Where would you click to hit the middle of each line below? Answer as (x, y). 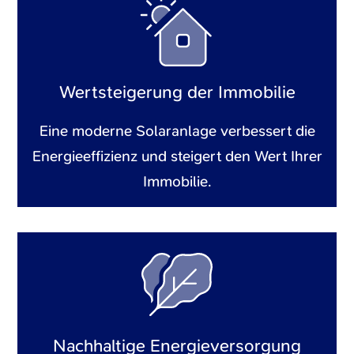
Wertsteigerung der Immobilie (177, 92)
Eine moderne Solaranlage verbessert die (177, 130)
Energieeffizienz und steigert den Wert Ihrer (177, 156)
